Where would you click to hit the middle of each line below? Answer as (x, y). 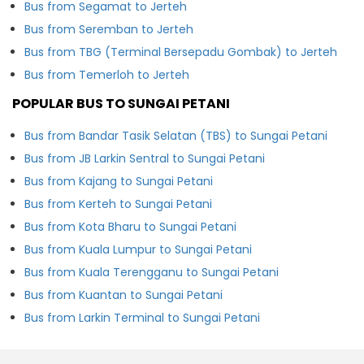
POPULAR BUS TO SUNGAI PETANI (121, 103)
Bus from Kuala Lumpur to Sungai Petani (138, 249)
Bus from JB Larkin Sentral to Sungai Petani (145, 158)
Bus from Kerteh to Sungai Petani (118, 204)
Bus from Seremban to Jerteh (109, 29)
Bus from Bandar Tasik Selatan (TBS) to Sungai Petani (176, 135)
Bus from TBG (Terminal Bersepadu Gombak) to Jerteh (181, 52)
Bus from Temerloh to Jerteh (107, 74)
